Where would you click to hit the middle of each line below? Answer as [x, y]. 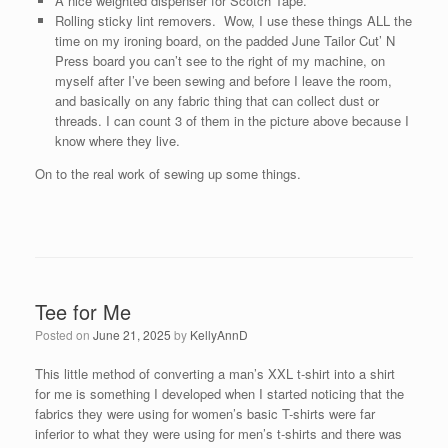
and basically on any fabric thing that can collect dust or [216, 100]
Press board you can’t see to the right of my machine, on [219, 60]
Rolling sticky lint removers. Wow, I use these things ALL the [233, 20]
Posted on [64, 334]
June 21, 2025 [132, 334]
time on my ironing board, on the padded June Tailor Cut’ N [224, 40]
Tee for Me [83, 311]
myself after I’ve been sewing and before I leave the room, [223, 80]
